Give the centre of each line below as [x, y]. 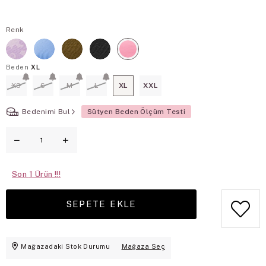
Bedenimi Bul [46, 111]
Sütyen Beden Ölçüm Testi [136, 111]
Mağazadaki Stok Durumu [66, 246]
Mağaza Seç [143, 246]
